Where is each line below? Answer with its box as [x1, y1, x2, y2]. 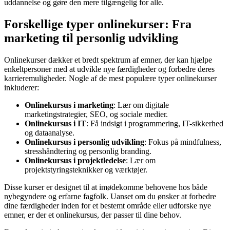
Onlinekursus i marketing [25, 101, 113, 110]
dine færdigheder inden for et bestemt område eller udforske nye [4, 201, 211, 210]
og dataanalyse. [25, 128, 74, 138]
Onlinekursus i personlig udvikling [25, 138, 144, 147]
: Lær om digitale [113, 101, 169, 110]
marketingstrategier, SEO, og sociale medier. [25, 110, 168, 119]
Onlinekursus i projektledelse [25, 156, 126, 165]
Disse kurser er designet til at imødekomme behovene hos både [4, 183, 207, 192]
